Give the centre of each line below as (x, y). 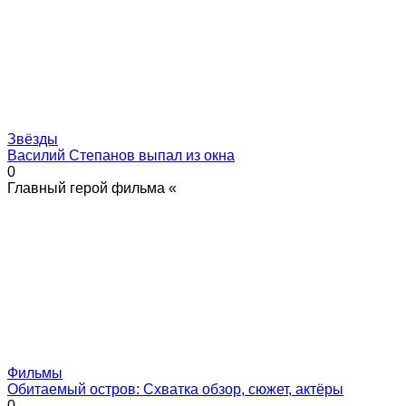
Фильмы (35, 372)
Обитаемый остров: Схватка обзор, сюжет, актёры (175, 389)
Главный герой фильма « (92, 188)
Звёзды (33, 139)
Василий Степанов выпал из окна (121, 155)
